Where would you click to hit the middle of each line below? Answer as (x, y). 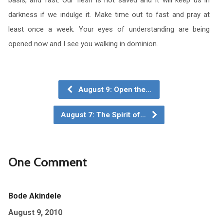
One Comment (47, 162)
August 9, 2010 (35, 212)
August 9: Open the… (114, 90)
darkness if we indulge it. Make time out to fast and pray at (109, 15)
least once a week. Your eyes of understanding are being (109, 29)
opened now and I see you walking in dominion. (83, 44)
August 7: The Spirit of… (104, 115)
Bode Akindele (35, 196)
